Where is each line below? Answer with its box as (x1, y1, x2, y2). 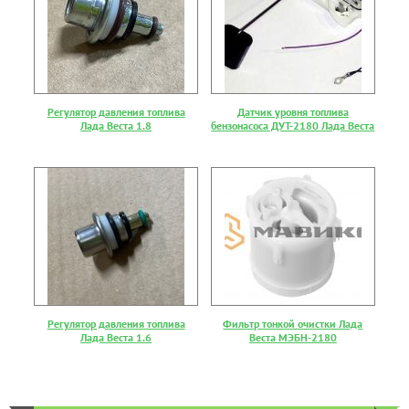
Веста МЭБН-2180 (248, 330, 337, 345)
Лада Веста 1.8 (80, 119, 152, 133)
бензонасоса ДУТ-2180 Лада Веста (211, 119, 375, 133)
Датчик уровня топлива (236, 105, 349, 120)
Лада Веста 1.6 (80, 330, 152, 345)
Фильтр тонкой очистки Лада (223, 317, 363, 331)
